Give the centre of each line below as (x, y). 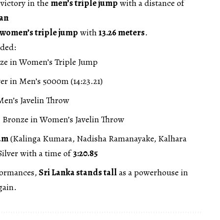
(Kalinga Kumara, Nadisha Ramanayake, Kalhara (97, 138)
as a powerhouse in (152, 172)
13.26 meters (122, 32)
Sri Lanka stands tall (78, 172)
